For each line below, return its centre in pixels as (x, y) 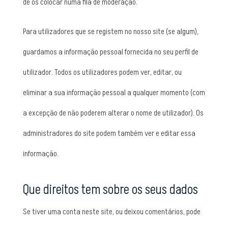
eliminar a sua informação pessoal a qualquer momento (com (114, 93)
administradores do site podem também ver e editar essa (109, 133)
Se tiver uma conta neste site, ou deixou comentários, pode (111, 212)
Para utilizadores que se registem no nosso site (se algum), (110, 32)
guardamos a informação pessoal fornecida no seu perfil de (110, 52)
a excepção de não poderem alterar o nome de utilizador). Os (113, 113)
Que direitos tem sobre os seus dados (110, 190)
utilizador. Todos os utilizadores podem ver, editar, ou (102, 72)
